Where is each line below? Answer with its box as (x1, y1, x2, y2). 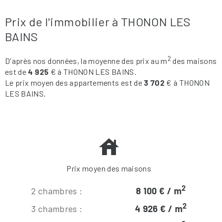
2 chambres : (31, 185, 83, 196)
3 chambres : (31, 203, 83, 214)
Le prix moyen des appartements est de (5, 77, 144, 87)
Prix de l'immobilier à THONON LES (5, 14, 191, 29)
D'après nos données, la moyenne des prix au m (5, 55, 167, 65)
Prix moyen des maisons (66, 163, 152, 173)
